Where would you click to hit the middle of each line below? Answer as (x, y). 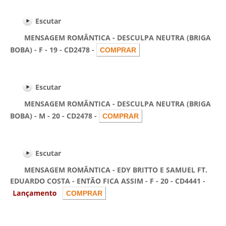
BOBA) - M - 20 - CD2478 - (54, 116)
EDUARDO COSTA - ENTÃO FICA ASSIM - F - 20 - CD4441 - (108, 181)
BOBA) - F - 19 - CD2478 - (53, 50)
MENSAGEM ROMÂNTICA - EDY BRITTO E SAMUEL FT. (109, 170)
